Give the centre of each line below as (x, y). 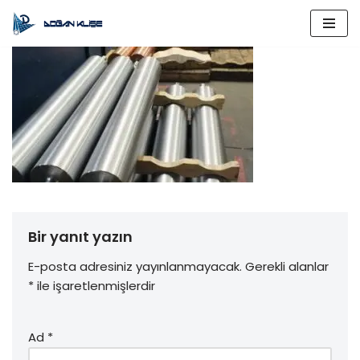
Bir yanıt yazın (80, 237)
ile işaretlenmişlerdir (94, 286)
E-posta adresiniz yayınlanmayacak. (135, 266)
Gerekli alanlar (287, 266)
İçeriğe (33, 43)
